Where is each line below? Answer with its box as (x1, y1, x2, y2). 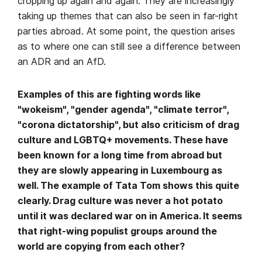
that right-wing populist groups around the (18, 225, 217, 237)
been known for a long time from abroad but (18, 149, 222, 161)
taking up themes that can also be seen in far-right (18, 9, 238, 22)
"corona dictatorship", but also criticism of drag (18, 118, 239, 130)
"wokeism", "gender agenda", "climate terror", (18, 103, 229, 115)
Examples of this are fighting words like (18, 88, 201, 100)
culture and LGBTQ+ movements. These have (18, 133, 228, 146)
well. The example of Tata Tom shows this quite (18, 179, 239, 191)
